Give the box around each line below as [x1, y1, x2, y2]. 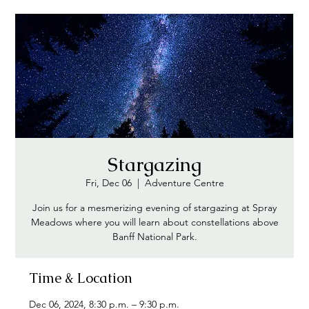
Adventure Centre [144, 177, 224, 189]
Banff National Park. [112, 230, 197, 243]
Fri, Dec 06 [85, 177, 132, 189]
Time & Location [29, 269, 133, 287]
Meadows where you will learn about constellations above [30, 216, 279, 228]
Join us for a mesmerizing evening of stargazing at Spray [32, 201, 277, 214]
